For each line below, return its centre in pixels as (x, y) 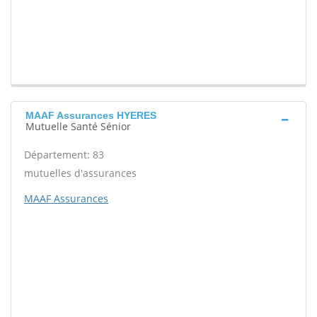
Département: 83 (64, 155)
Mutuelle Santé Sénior (78, 127)
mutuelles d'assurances (80, 173)
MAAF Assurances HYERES (91, 116)
